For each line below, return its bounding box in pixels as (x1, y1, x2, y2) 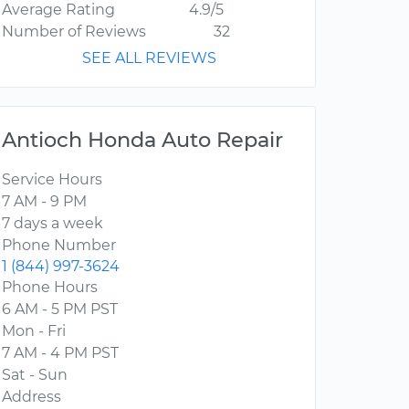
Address (2, 388, 61, 406)
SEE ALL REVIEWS (82, 49, 216, 68)
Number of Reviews (2, 23, 146, 41)
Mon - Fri (2, 322, 66, 341)
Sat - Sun (2, 366, 68, 384)
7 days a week (2, 215, 103, 233)
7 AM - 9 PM (2, 193, 87, 211)
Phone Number (2, 236, 116, 255)
